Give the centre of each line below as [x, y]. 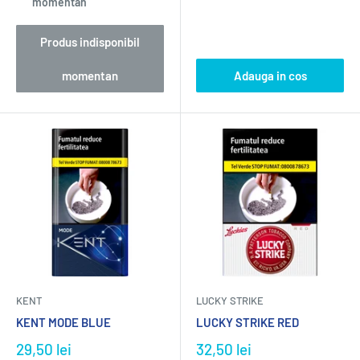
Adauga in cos [270, 76]
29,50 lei [44, 349]
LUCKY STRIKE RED [247, 322]
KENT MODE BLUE [63, 322]
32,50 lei [224, 349]
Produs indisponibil [90, 42]
